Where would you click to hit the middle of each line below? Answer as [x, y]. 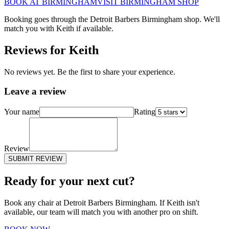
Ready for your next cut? [70, 181]
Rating [145, 112]
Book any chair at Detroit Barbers [60, 202]
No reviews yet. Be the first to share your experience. [90, 72]
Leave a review [35, 91]
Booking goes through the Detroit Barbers [73, 19]
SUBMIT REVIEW [35, 159]
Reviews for [37, 50]
